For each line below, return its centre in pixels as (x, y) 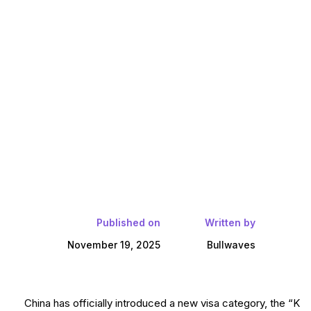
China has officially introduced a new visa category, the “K (162, 303)
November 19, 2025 (114, 245)
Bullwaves (231, 245)
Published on (128, 222)
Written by (230, 222)
